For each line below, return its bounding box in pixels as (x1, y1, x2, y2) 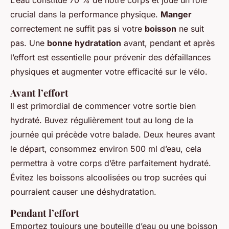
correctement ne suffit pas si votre (10, 23, 145, 34)
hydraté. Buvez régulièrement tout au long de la (10, 114, 193, 125)
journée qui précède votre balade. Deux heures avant (10, 129, 215, 140)
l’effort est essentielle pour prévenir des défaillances (10, 52, 211, 62)
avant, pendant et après (121, 37, 215, 48)
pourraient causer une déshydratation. (10, 186, 156, 197)
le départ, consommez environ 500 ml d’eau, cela (10, 143, 201, 154)
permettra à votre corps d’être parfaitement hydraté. (10, 157, 211, 168)
